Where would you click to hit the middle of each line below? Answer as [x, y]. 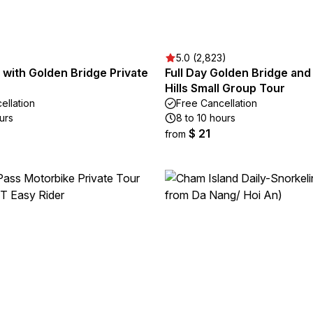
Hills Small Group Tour [225, 88]
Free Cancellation [217, 103]
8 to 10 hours [206, 118]
